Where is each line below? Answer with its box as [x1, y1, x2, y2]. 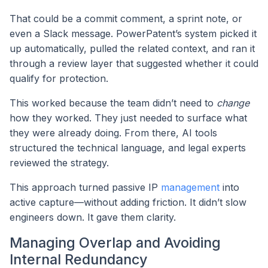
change [217, 96, 249, 109]
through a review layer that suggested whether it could [10, 57, 258, 69]
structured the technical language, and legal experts [10, 141, 246, 154]
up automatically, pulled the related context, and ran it [10, 42, 255, 54]
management [161, 181, 220, 193]
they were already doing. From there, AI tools [10, 126, 217, 139]
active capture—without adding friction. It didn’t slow [10, 196, 246, 208]
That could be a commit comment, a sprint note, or [10, 12, 242, 25]
